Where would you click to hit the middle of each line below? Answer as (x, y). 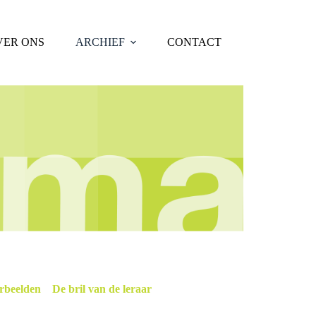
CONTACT (194, 42)
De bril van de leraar (102, 288)
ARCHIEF (100, 42)
